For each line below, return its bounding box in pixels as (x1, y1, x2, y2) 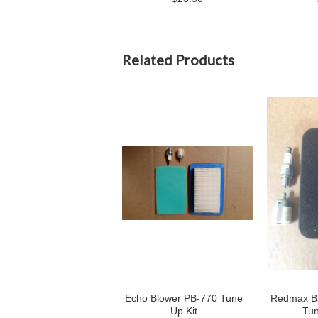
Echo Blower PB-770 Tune (125, 292, 243, 304)
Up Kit (170, 305, 197, 317)
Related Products (122, 51, 234, 68)
